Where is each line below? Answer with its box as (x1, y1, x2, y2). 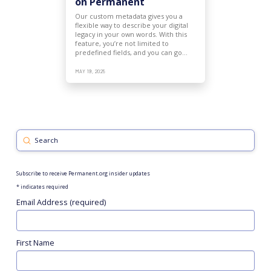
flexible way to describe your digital (74, 21, 188, 30)
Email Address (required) (16, 197, 106, 208)
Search (16, 140, 42, 151)
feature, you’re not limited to (74, 39, 169, 48)
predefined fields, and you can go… (74, 48, 188, 57)
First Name (16, 237, 54, 248)
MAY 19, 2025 (74, 68, 106, 75)
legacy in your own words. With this (74, 30, 187, 39)
